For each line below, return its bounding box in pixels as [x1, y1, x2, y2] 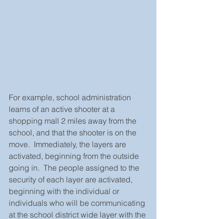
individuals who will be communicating [9, 197, 147, 208]
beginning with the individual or [9, 186, 121, 196]
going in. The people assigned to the [9, 162, 141, 173]
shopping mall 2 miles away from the [9, 115, 138, 126]
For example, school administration [9, 92, 133, 102]
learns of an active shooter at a [9, 104, 117, 114]
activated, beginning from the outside [9, 151, 141, 161]
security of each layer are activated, [9, 174, 134, 184]
